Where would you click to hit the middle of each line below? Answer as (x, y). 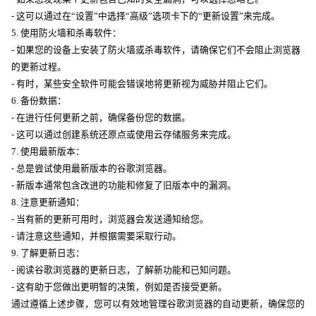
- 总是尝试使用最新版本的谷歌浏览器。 (92, 168)
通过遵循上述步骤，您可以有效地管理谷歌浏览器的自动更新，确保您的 (158, 304)
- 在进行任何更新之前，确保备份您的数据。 (101, 117)
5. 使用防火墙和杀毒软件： (66, 33)
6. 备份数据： (39, 101)
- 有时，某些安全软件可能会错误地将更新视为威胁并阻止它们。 (142, 84)
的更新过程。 (39, 67)
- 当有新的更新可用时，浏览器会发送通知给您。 (110, 219)
